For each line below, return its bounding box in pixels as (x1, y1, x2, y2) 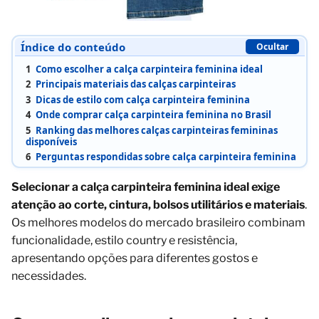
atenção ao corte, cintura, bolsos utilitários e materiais (11, 198, 305, 212)
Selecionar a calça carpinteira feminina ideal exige (11, 180, 280, 194)
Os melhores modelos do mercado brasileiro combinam (11, 216, 305, 230)
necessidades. (11, 269, 86, 283)
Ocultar (256, 41, 288, 53)
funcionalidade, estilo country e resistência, (11, 234, 237, 248)
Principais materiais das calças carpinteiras (33, 78, 236, 91)
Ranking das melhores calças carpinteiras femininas (33, 123, 278, 137)
